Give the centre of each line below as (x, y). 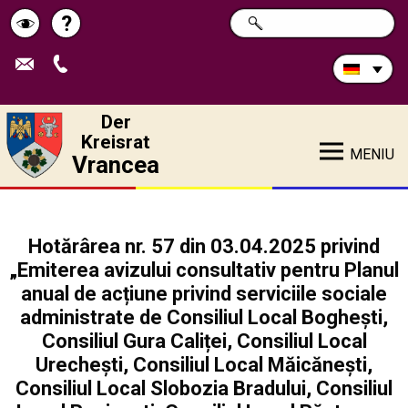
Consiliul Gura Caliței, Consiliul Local (204, 341)
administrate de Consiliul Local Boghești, (204, 317)
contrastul (65, 61)
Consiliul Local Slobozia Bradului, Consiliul (204, 388)
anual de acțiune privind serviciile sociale (204, 294)
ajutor (94, 87)
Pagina (99, 35)
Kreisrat (116, 142)
